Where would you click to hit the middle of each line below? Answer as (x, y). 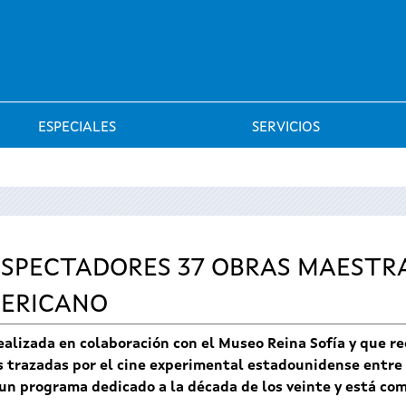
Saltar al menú (203, 13)
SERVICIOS (286, 128)
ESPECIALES (77, 128)
